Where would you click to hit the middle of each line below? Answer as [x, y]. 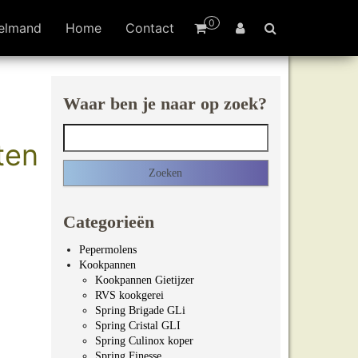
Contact [150, 28]
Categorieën [108, 222]
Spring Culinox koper [144, 341]
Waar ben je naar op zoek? [165, 103]
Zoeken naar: [94, 131]
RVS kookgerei [129, 295]
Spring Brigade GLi [140, 310]
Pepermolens [107, 250]
